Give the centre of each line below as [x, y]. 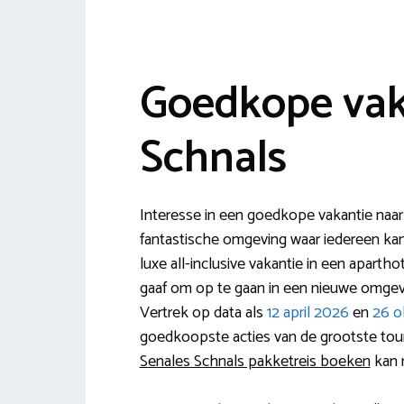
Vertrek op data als [203, 313]
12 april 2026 [308, 313]
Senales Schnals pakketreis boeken [255, 362]
